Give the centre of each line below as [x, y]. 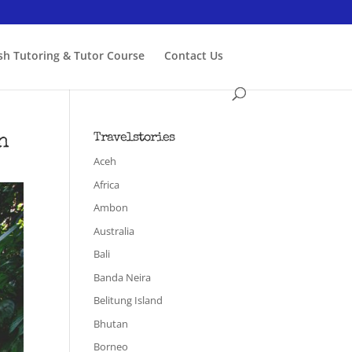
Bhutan [111, 323]
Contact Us [194, 55]
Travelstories [134, 138]
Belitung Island [128, 300]
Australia [114, 231]
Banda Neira [123, 277]
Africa [107, 184]
